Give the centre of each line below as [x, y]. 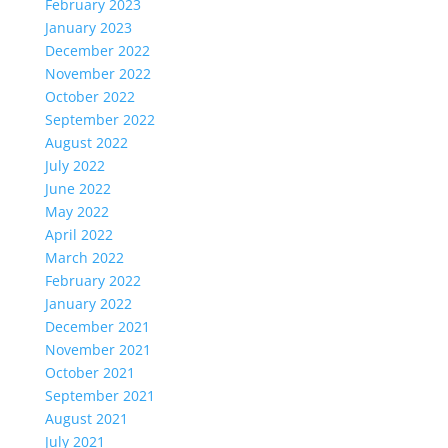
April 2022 [78, 234]
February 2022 [92, 280]
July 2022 [74, 165]
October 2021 [89, 372]
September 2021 [99, 395]
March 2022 [84, 257]
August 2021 [86, 418]
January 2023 [88, 27]
